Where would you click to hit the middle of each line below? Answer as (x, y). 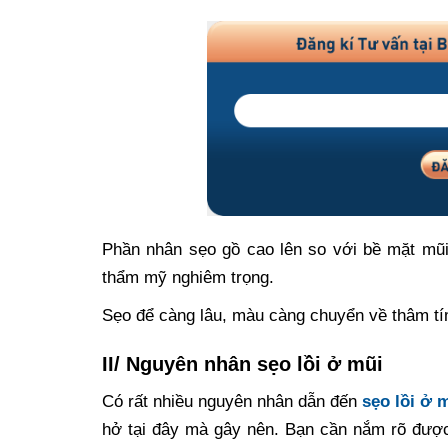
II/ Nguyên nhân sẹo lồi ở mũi (242, 364)
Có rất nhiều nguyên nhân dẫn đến (232, 402)
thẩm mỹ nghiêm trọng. (188, 278)
